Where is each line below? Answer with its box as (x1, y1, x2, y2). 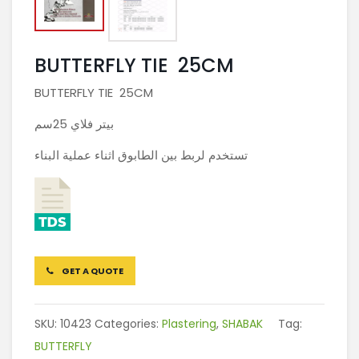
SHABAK (222, 316, 263, 333)
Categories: (95, 316, 162, 333)
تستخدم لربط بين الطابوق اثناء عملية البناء (34, 147, 248, 164)
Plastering (162, 316, 216, 333)
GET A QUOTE (60, 264, 123, 278)
